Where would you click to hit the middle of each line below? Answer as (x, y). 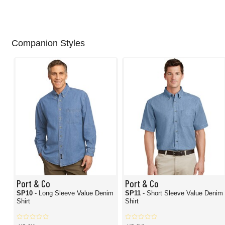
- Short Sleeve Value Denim (183, 193)
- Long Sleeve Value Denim (74, 193)
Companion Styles (48, 43)
